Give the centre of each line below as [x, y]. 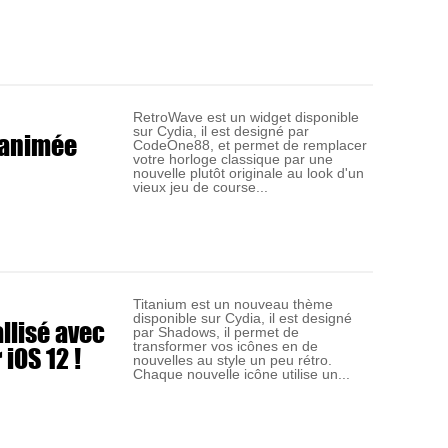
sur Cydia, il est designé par [221, 131]
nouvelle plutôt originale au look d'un [249, 173]
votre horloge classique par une [233, 159]
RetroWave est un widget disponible [246, 117]
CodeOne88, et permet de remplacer [250, 145]
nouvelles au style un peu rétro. [233, 359]
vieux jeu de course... [201, 187]
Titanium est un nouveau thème [233, 303]
